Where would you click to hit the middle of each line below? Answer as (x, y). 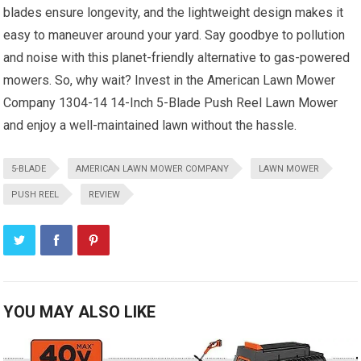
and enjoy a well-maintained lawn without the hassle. (150, 126)
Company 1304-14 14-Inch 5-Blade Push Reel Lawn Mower (171, 103)
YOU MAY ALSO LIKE (80, 312)
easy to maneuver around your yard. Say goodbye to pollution (174, 35)
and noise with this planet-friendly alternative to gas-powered (177, 58)
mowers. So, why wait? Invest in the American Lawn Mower (170, 81)
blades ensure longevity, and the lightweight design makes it (174, 13)
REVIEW (105, 195)
